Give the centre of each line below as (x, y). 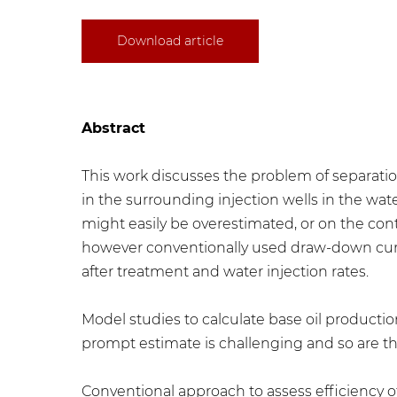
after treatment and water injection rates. (225, 272)
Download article (170, 41)
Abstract (113, 128)
